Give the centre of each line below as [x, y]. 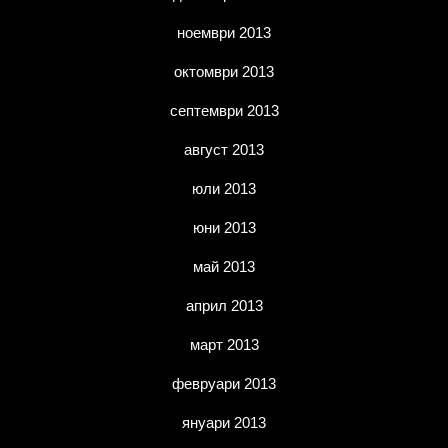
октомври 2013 [224, 71]
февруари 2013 [224, 383]
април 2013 [224, 305]
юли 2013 [224, 188]
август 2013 [224, 149]
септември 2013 [224, 110]
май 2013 [224, 266]
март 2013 [224, 344]
